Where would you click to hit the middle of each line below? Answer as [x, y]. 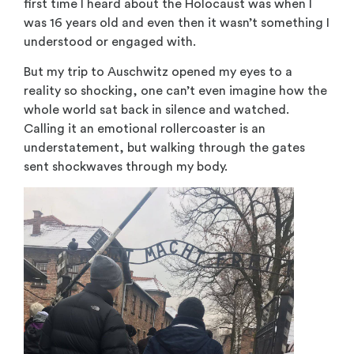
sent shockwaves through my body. [126, 167]
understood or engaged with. [110, 41]
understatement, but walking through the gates [164, 148]
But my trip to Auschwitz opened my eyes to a [158, 72]
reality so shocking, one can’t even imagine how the [175, 91]
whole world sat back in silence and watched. [156, 110]
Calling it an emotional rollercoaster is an [145, 129]
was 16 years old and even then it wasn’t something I [177, 23]
